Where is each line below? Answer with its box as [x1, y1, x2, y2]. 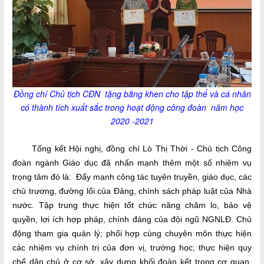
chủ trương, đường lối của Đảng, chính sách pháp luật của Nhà [12, 186, 252, 196]
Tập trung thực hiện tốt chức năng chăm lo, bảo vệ [39, 200, 252, 210]
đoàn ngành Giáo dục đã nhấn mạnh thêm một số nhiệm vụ [12, 158, 252, 168]
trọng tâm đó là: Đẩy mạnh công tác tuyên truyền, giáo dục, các [12, 172, 252, 182]
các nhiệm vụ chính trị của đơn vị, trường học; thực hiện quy [12, 243, 252, 253]
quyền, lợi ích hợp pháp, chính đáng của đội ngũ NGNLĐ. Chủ [12, 214, 252, 225]
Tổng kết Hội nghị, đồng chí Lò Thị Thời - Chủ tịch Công [32, 144, 252, 154]
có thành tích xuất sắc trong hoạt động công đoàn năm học [21, 101, 243, 114]
